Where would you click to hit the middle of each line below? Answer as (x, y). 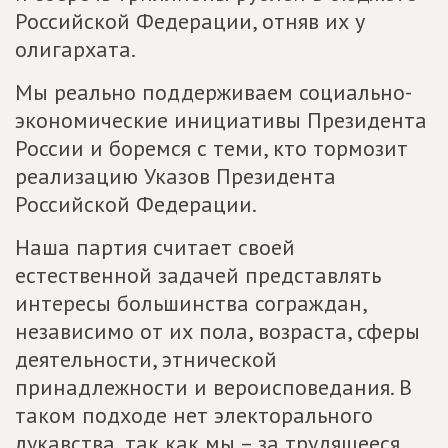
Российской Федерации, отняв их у (190, 21)
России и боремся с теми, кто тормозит (211, 148)
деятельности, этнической (146, 359)
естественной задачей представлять (198, 275)
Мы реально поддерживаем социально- (213, 92)
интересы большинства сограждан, (190, 303)
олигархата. (75, 49)
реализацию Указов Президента (175, 176)
